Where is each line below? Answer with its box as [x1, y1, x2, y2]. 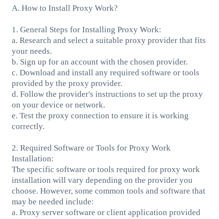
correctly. [11, 121, 44, 131]
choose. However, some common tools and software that [11, 186, 205, 196]
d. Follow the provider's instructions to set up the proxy [11, 89, 203, 99]
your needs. [11, 46, 52, 56]
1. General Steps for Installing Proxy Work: [11, 24, 161, 34]
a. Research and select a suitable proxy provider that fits [11, 35, 206, 45]
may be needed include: [11, 197, 94, 206]
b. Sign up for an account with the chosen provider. [11, 57, 188, 66]
